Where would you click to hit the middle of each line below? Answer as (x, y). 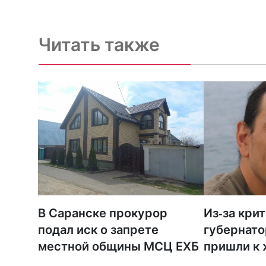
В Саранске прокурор (103, 213)
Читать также (99, 45)
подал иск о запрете (98, 230)
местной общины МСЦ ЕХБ (118, 246)
